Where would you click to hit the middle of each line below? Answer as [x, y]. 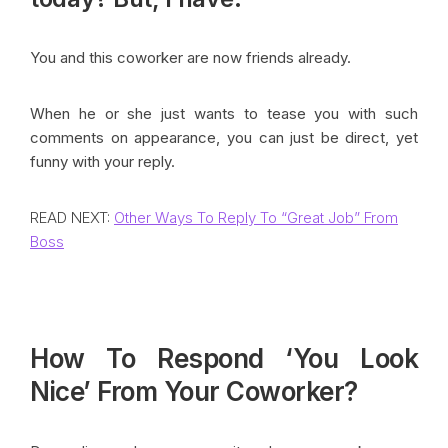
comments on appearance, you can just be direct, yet [224, 137]
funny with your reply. [102, 161]
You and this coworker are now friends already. [192, 57]
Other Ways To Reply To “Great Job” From [256, 217]
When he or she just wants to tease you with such [224, 113]
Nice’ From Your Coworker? [194, 391]
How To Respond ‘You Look [224, 358]
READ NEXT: [72, 217]
